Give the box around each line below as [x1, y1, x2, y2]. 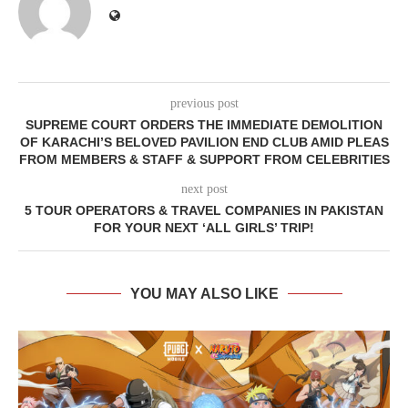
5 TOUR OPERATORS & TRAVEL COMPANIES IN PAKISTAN [25, 203, 383, 219]
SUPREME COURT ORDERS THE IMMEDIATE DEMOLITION [25, 117, 382, 133]
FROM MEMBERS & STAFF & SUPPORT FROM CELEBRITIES [18, 152, 390, 168]
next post [180, 182, 228, 197]
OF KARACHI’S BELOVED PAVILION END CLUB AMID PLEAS [19, 135, 389, 150]
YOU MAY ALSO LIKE [129, 286, 279, 302]
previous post [169, 97, 239, 111]
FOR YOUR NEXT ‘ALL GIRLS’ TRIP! [94, 220, 314, 236]
